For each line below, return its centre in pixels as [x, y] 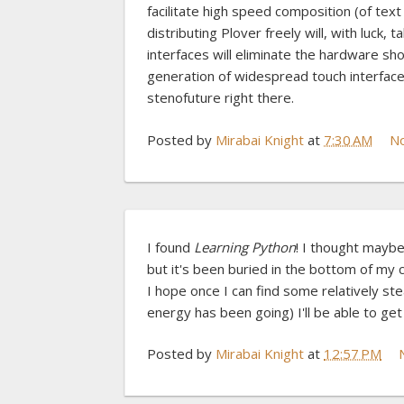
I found [170, 247]
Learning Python [245, 247]
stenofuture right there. [220, 98]
